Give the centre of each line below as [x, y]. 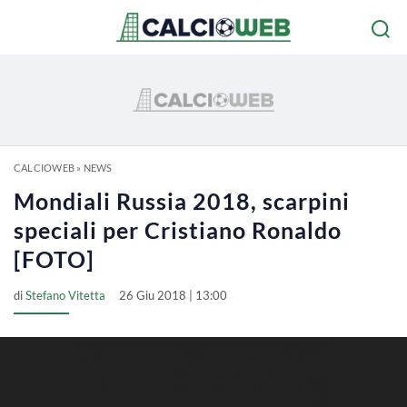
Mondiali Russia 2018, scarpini [182, 201]
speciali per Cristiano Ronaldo [178, 230]
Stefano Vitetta [65, 295]
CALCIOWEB [44, 168]
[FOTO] [54, 259]
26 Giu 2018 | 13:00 [173, 295]
